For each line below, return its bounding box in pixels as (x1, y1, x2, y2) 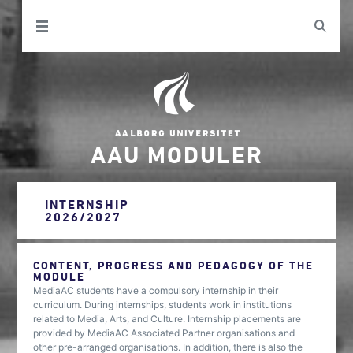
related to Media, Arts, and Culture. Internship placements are (33, 313, 302, 325)
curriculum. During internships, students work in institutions (33, 299, 292, 310)
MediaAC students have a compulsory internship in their (33, 284, 279, 296)
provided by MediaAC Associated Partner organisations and (33, 327, 295, 339)
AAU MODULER (90, 141, 263, 167)
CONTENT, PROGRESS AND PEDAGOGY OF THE (33, 258, 314, 272)
